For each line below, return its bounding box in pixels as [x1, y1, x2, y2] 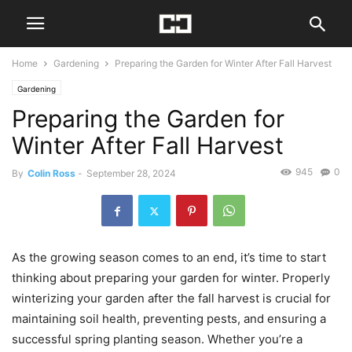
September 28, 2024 [86, 167, 176, 179]
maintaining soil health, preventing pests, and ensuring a [12, 311, 326, 327]
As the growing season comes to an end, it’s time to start [12, 250, 326, 266]
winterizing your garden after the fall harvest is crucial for [12, 291, 331, 306]
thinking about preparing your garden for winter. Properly [12, 270, 330, 286]
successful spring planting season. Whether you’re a [12, 332, 302, 347]
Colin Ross [27, 167, 75, 179]
